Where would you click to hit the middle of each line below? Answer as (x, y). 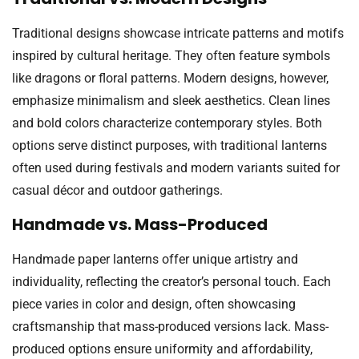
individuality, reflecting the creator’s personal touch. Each (171, 282)
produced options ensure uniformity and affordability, (162, 349)
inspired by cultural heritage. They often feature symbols (171, 55)
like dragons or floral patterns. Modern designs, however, (170, 78)
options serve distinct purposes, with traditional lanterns (169, 145)
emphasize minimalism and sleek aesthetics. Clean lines (171, 100)
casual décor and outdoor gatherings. (117, 190)
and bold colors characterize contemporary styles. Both (167, 123)
